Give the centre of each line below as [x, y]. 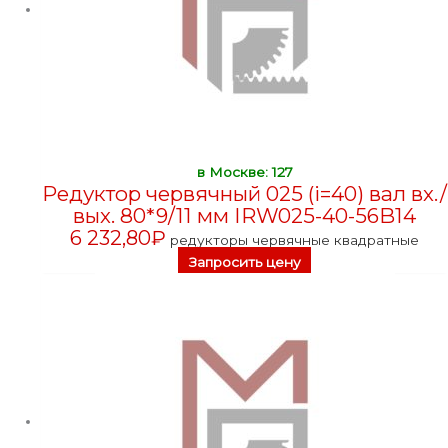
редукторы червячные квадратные [295, 239]
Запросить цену [244, 261]
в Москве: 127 [244, 171]
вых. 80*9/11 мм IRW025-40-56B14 [245, 215]
